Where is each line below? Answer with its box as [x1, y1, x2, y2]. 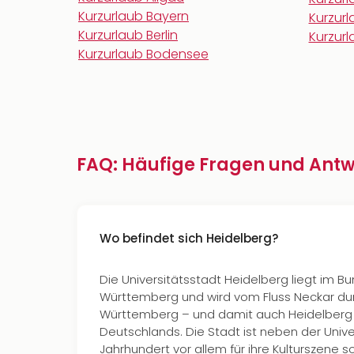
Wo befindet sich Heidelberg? [100, 230, 278, 247]
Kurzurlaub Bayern [78, 7, 189, 25]
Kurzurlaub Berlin [78, 26, 178, 44]
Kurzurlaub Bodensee [78, 45, 209, 63]
